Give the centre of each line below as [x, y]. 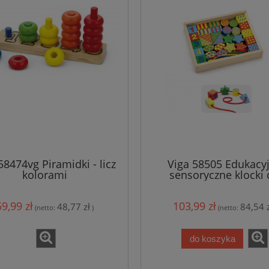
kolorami [44, 174]
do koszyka [212, 238]
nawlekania [225, 185]
